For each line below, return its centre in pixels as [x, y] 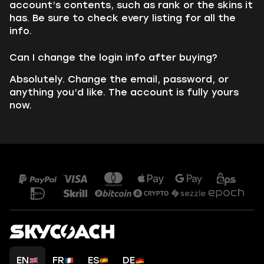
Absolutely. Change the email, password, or [119, 79]
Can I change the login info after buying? [113, 57]
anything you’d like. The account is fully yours [124, 92]
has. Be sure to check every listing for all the [123, 18]
